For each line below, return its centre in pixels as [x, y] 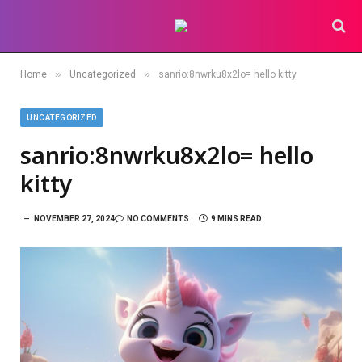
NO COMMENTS [158, 219]
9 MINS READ [236, 219]
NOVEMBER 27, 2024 [74, 219]
